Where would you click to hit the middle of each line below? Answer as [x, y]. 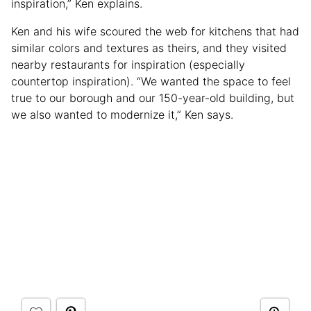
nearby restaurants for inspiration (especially [128, 64]
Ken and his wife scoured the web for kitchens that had [155, 31]
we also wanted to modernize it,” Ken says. [122, 114]
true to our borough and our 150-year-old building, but [153, 98]
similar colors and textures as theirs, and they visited [149, 48]
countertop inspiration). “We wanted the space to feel [151, 81]
